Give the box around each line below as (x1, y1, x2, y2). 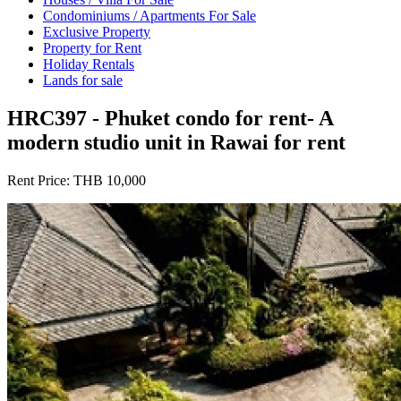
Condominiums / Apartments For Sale (43, 7, 256, 23)
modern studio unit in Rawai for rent (7, 130, 346, 154)
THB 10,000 (73, 172, 146, 188)
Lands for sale (43, 72, 123, 88)
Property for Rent (43, 39, 141, 55)
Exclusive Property (43, 23, 150, 39)
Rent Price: (7, 172, 73, 188)
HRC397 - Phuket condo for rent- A (7, 106, 333, 130)
